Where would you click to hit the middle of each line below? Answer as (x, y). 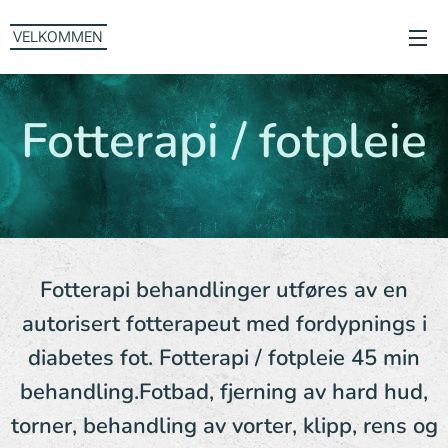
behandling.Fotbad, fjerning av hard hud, (224, 392)
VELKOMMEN (58, 37)
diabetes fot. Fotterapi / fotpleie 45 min (224, 358)
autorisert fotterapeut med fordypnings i (224, 324)
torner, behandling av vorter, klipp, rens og (224, 426)
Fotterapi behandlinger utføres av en (224, 290)
